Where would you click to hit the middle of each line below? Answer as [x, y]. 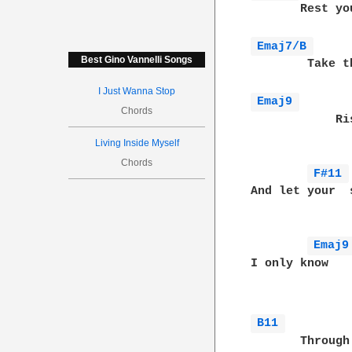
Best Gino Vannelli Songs [137, 60]
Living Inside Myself [137, 143]
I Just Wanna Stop [137, 91]
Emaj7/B [285, 46]
